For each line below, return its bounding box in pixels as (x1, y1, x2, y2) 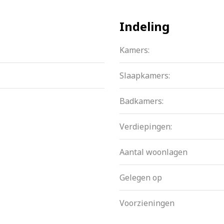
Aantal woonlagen (119, 146, 187, 158)
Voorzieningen (119, 197, 174, 209)
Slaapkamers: (119, 70, 170, 81)
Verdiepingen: (119, 121, 172, 132)
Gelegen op (119, 172, 162, 183)
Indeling (119, 18, 169, 35)
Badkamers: (119, 95, 163, 107)
